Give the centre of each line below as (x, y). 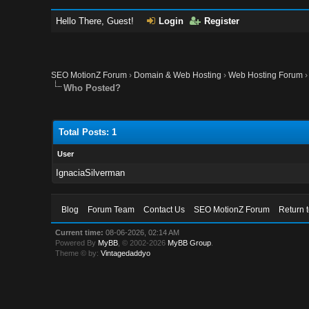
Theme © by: (78, 253)
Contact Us (165, 210)
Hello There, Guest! (97, 21)
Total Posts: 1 (87, 132)
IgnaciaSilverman (90, 173)
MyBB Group (190, 243)
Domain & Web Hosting (178, 75)
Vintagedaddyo (126, 253)
